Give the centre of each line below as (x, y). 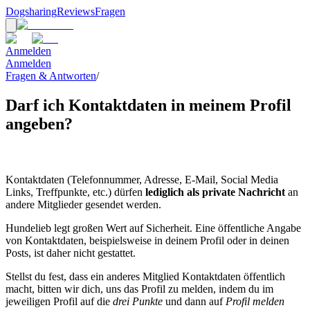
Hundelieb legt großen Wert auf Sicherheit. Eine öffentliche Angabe (153, 228)
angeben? (39, 124)
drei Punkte (138, 301)
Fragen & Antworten (51, 76)
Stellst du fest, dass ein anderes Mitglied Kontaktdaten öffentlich (145, 276)
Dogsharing (31, 11)
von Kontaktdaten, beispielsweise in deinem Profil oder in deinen (147, 240)
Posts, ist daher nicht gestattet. (71, 253)
